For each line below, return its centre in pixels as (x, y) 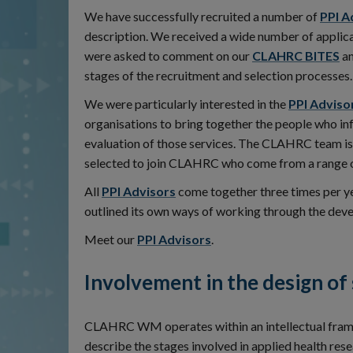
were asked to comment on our (168, 55)
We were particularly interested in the (186, 103)
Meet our (111, 240)
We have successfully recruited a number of (202, 16)
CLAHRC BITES (296, 55)
